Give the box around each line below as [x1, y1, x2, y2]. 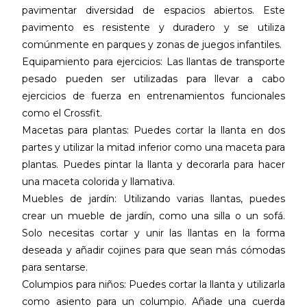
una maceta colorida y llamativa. [22, 175, 175, 188]
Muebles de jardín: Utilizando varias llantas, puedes [22, 193, 285, 206]
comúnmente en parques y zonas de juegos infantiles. [22, 38, 282, 51]
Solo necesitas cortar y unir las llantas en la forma [22, 227, 285, 240]
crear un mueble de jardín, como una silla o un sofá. [22, 210, 285, 223]
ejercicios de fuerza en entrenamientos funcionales [22, 90, 285, 103]
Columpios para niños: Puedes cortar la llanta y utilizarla [22, 278, 285, 291]
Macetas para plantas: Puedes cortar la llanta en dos [22, 124, 285, 137]
